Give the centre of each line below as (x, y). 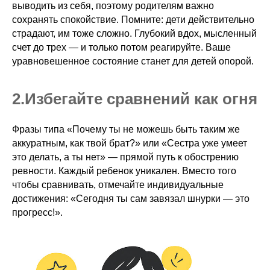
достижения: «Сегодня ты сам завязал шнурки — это (131, 199)
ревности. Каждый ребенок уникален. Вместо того (124, 171)
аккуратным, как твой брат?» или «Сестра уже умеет (130, 143)
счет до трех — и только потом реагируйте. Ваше (121, 48)
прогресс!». (37, 213)
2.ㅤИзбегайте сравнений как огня (135, 99)
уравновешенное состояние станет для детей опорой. (133, 61)
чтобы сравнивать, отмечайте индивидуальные (118, 185)
